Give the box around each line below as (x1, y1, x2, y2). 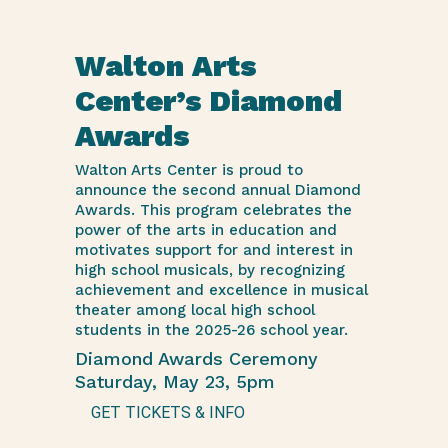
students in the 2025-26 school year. (74, 321, 348, 339)
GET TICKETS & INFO (90, 403, 245, 422)
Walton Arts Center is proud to (74, 161, 303, 179)
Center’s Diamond (74, 83, 342, 118)
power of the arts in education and (74, 221, 337, 239)
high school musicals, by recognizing (74, 261, 345, 279)
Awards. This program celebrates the (74, 201, 352, 219)
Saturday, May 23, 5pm (74, 371, 275, 392)
